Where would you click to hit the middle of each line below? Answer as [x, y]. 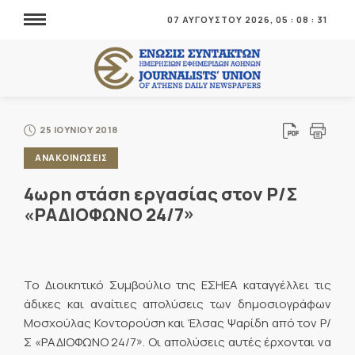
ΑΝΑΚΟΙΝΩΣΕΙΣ [71, 157]
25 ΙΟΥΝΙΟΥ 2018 [79, 130]
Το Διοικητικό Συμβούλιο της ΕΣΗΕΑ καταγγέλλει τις [177, 285]
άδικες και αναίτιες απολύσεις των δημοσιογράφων [177, 304]
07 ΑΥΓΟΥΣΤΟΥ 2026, [221, 19]
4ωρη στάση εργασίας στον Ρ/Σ [161, 194]
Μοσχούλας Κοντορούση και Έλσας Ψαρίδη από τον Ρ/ [177, 323]
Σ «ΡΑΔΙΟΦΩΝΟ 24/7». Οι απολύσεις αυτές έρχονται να [177, 342]
